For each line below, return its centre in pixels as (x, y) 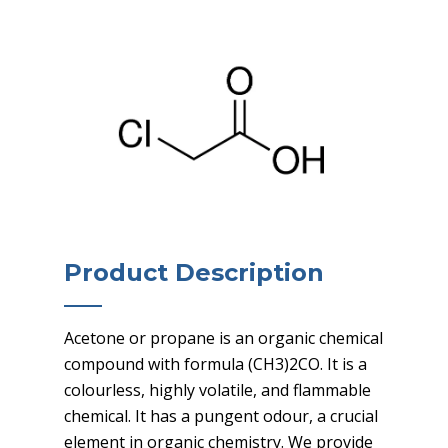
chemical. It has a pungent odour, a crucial (221, 415)
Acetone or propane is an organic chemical (223, 337)
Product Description (194, 272)
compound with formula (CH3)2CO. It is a (215, 363)
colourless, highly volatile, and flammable (217, 389)
